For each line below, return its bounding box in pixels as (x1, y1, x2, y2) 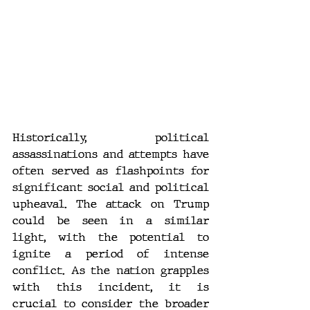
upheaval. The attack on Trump (12, 197, 209, 212)
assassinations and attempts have (12, 147, 209, 162)
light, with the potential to (12, 230, 209, 245)
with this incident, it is (12, 280, 209, 295)
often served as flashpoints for (12, 163, 209, 179)
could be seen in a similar (12, 213, 209, 228)
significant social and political (12, 180, 209, 195)
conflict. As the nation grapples (12, 263, 209, 278)
